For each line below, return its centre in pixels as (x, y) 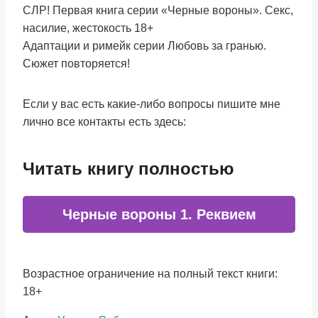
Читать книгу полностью (128, 169)
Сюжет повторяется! (76, 64)
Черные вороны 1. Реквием (159, 214)
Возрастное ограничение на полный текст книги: (150, 274)
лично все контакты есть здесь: (104, 122)
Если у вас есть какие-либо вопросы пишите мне (152, 104)
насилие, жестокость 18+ (88, 28)
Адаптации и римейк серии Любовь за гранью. (144, 46)
